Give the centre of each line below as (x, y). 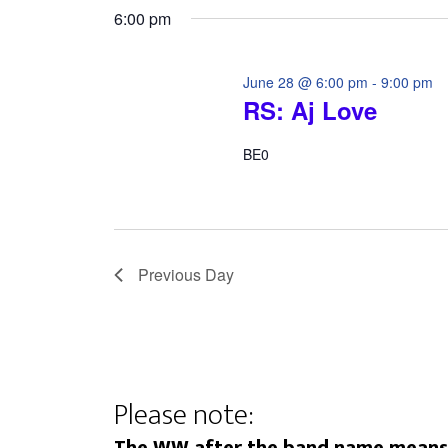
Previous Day (186, 275)
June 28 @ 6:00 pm (306, 82)
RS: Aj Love (310, 110)
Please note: (184, 415)
